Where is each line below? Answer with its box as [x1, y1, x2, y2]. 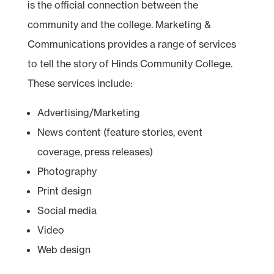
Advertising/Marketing [37, 106, 140, 119]
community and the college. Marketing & [27, 18, 211, 31]
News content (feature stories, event [37, 126, 202, 139]
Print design [37, 185, 92, 198]
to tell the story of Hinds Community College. [27, 57, 232, 70]
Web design [37, 243, 91, 256]
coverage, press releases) [37, 146, 153, 158]
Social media [37, 204, 97, 217]
